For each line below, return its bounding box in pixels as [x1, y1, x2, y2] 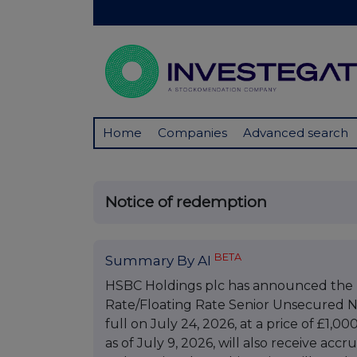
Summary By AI [105, 253, 214, 269]
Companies [158, 125, 227, 141]
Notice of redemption [105, 193, 267, 212]
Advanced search [243, 125, 348, 141]
